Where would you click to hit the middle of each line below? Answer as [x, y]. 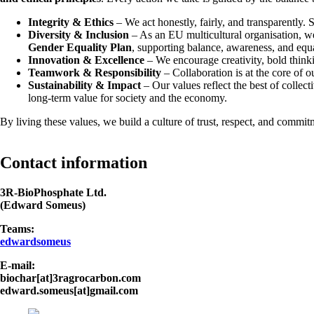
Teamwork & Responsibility [95, 72]
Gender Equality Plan [80, 47]
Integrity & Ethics [71, 22]
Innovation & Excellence [86, 60]
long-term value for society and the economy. [128, 97]
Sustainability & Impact [84, 85]
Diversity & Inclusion [78, 34]
